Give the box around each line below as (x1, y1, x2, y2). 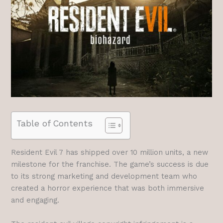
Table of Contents (16, 118, 93, 128)
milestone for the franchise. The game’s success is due (11, 160, 209, 169)
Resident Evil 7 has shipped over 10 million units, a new (11, 148, 209, 157)
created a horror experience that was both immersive (11, 184, 205, 193)
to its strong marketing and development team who (11, 172, 198, 181)
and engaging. (11, 196, 60, 205)
